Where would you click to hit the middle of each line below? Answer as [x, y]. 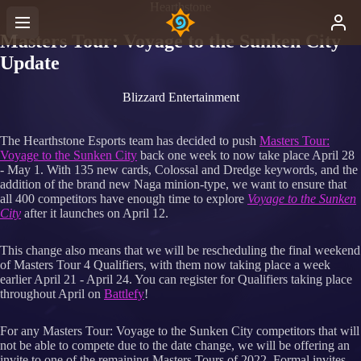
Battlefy [124, 293]
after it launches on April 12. [95, 213]
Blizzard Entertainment [180, 97]
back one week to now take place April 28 [246, 155]
